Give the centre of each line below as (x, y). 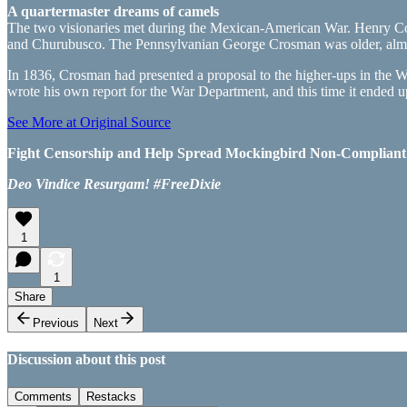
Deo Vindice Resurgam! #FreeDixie (114, 184)
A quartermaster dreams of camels (113, 11)
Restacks (111, 397)
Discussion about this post (86, 359)
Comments (43, 397)
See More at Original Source (89, 122)
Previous (56, 323)
